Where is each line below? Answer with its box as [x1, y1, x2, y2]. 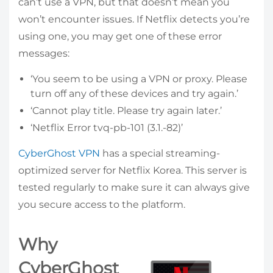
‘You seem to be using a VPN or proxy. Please [30, 73, 247, 85]
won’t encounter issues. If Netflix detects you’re [18, 13, 250, 26]
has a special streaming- [100, 147, 220, 160]
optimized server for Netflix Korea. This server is [18, 165, 247, 177]
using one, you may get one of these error [18, 30, 222, 43]
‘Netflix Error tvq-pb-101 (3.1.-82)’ [30, 122, 183, 134]
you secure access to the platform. [18, 199, 185, 211]
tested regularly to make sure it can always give [18, 182, 250, 194]
